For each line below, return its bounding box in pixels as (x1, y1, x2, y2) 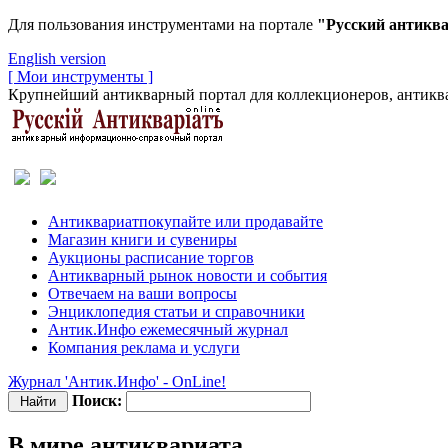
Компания (48, 339, 117, 356)
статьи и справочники (154, 303, 305, 320)
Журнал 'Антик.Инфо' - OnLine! (8, 373, 226, 390)
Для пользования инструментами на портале (8, 16, 317, 33)
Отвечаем (48, 285, 114, 302)
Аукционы (48, 249, 121, 266)
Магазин (48, 231, 107, 248)
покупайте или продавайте (139, 213, 323, 230)
